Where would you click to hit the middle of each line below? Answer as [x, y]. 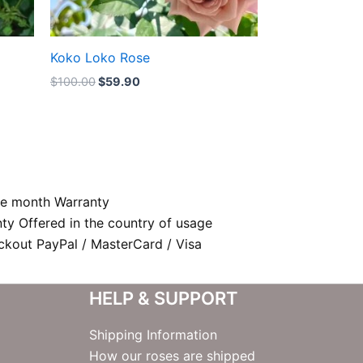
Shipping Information [153, 335]
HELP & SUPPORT [163, 299]
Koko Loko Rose [100, 57]
